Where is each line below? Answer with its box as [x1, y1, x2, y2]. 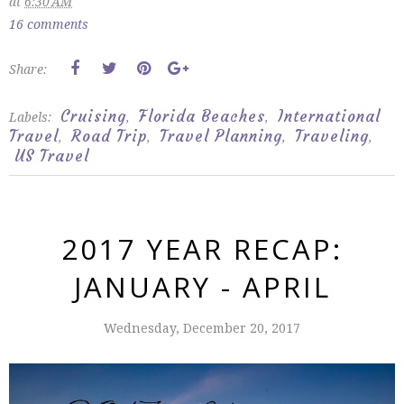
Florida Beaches [139, 106, 265, 126]
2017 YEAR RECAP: [61, 229, 343, 268]
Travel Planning [160, 125, 282, 146]
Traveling [295, 125, 369, 146]
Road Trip [71, 125, 147, 146]
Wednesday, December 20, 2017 [104, 318, 300, 336]
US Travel [14, 145, 89, 166]
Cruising [60, 106, 126, 126]
